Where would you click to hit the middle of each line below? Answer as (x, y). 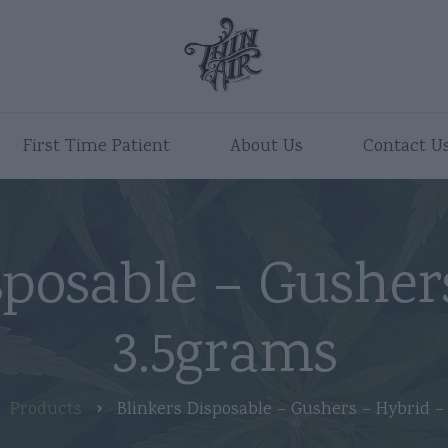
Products (45, 410)
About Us (266, 147)
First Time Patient (96, 147)
